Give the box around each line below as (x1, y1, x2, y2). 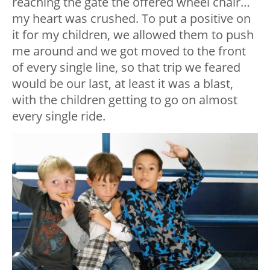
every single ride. (12, 108, 105, 125)
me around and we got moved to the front (12, 43, 246, 60)
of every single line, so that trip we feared (12, 59, 240, 76)
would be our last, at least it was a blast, (12, 75, 233, 92)
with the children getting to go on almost (12, 92, 237, 108)
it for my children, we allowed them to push (12, 27, 254, 43)
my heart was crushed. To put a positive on (12, 10, 251, 27)
